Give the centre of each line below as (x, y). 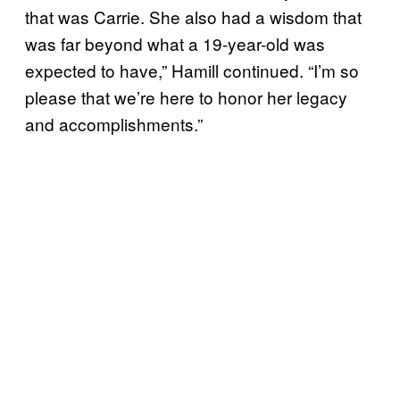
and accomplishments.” (116, 124)
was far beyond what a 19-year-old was (175, 44)
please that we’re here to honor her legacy (186, 97)
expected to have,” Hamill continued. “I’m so (192, 71)
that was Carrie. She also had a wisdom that (193, 17)
